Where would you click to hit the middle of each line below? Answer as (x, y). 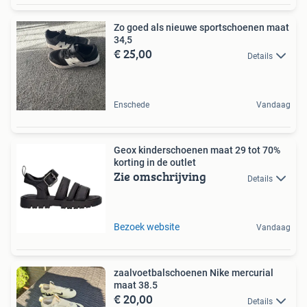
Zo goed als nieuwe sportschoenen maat (201, 28)
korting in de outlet (155, 163)
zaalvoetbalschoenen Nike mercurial (194, 273)
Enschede (132, 105)
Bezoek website (147, 227)
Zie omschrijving (160, 177)
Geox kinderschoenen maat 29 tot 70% (197, 150)
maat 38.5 (136, 285)
